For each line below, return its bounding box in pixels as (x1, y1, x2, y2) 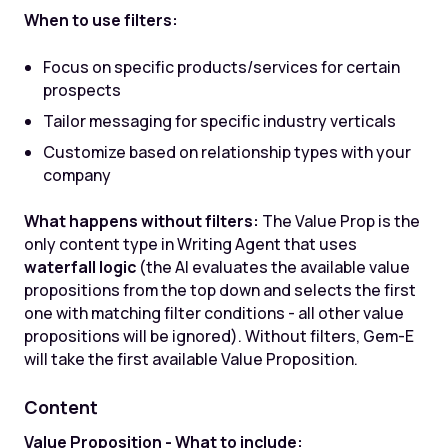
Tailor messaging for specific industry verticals (43, 109, 397, 132)
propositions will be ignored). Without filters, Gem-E (23, 325, 414, 348)
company (43, 163, 112, 186)
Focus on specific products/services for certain (43, 55, 401, 78)
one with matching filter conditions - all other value (23, 302, 404, 325)
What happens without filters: (23, 210, 259, 233)
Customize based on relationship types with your (43, 140, 412, 163)
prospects (43, 78, 122, 101)
